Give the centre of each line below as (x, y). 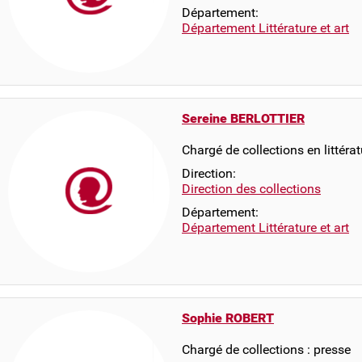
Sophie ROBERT (228, 318)
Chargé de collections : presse (266, 349)
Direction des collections (251, 189)
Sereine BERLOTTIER (243, 118)
